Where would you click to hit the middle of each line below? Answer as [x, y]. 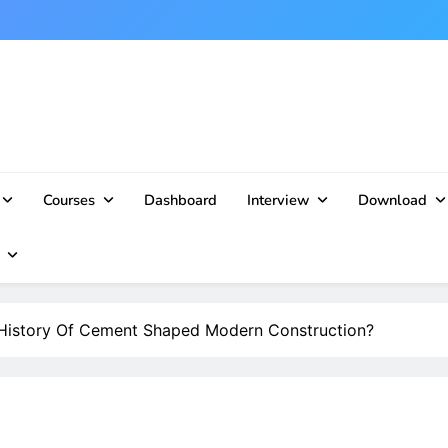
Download [392, 200]
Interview [277, 200]
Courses [68, 200]
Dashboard [180, 200]
